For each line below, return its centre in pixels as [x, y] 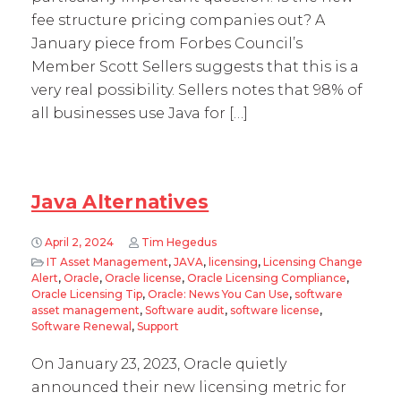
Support [158, 326]
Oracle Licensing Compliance [267, 278]
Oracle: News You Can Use [218, 294]
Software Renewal [81, 326]
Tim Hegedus [179, 242]
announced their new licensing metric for [189, 387]
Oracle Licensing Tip [87, 294]
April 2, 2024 [79, 242]
